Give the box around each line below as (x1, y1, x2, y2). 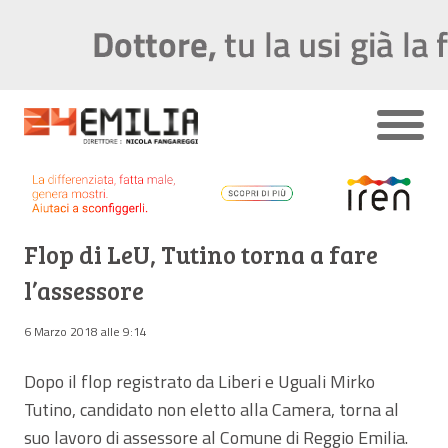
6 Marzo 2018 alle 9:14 (24, 321, 147, 341)
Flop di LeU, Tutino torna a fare (24, 237, 378, 271)
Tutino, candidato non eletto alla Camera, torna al (24, 395, 399, 423)
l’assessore (24, 273, 144, 307)
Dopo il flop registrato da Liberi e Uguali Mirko (24, 367, 375, 395)
